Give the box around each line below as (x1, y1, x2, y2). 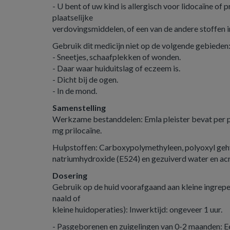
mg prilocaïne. (52, 125, 102, 135)
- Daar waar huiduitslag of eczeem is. (52, 63, 180, 73)
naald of (52, 193, 81, 203)
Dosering (52, 170, 87, 180)
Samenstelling (52, 103, 106, 112)
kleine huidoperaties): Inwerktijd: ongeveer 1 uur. (52, 204, 222, 214)
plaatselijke (52, 12, 93, 22)
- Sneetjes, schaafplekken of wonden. (52, 52, 181, 62)
